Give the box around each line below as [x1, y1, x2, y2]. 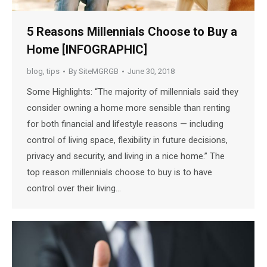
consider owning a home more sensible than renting [27, 103, 230, 114]
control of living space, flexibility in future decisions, [27, 135, 228, 146]
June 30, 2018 [128, 67, 175, 76]
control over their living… [27, 183, 121, 194]
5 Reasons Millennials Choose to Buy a [27, 24, 237, 39]
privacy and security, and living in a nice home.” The [27, 151, 225, 162]
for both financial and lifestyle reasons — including [27, 119, 223, 130]
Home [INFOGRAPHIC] [27, 42, 147, 57]
